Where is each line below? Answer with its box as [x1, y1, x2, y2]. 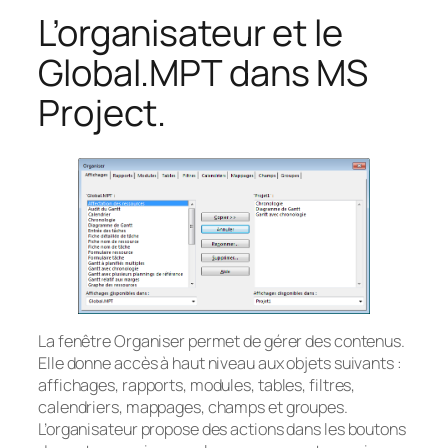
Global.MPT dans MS [38, 48, 369, 98]
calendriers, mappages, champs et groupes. [38, 396, 348, 419]
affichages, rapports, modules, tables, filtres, [38, 374, 356, 397]
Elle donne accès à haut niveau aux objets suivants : [38, 352, 402, 375]
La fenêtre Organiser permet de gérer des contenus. [38, 330, 405, 353]
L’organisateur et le [38, 8, 343, 58]
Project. [38, 88, 167, 138]
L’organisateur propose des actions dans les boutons [38, 418, 406, 441]
